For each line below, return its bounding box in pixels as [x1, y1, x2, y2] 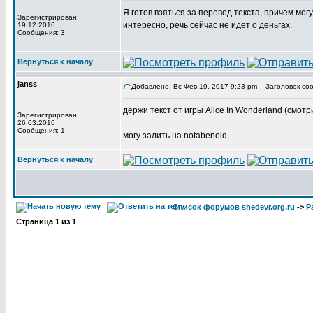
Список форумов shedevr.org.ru [173, 203, 295, 211]
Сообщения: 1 [17, 126, 65, 134]
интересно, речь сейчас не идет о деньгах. [123, 20, 292, 30]
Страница [16, 217, 55, 226]
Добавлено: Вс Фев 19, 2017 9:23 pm [131, 82, 257, 90]
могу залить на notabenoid [123, 131, 227, 140]
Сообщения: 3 [17, 29, 65, 36]
